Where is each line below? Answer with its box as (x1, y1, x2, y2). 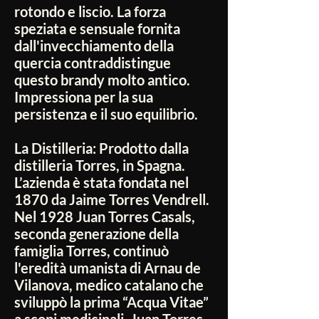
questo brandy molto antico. (14, 71, 190, 89)
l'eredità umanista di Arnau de (14, 259, 201, 277)
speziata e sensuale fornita (14, 20, 180, 38)
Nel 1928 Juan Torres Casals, (14, 208, 195, 226)
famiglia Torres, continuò (14, 242, 169, 260)
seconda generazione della (14, 225, 179, 243)
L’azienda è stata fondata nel (14, 174, 189, 192)
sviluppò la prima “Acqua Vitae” (14, 293, 209, 311)
